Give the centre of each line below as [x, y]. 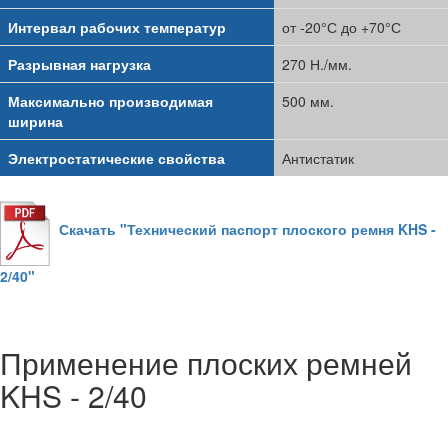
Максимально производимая [110, 101]
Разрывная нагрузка [79, 64]
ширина [35, 121]
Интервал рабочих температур [117, 27]
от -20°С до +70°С [341, 27]
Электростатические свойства [116, 158]
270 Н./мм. [317, 64]
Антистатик [318, 158]
